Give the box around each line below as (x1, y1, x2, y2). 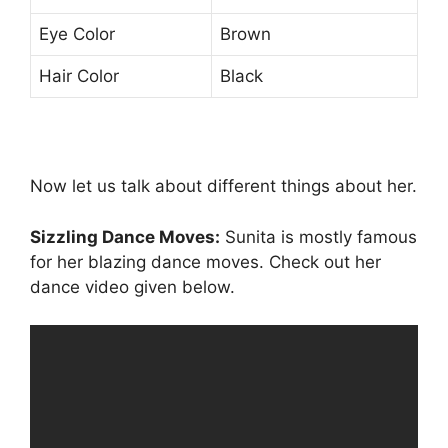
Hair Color (39, 66, 119, 87)
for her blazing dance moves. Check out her (30, 251, 381, 272)
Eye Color (39, 24, 115, 45)
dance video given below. (30, 276, 235, 297)
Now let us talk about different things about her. (30, 176, 417, 197)
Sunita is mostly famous (220, 226, 417, 247)
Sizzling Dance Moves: (30, 226, 220, 247)
